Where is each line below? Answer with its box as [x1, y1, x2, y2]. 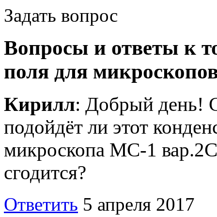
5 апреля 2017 [83, 194, 195, 215]
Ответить [4, 194, 78, 215]
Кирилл [4, 93, 75, 116]
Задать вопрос [4, 5, 118, 26]
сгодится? [4, 162, 86, 184]
